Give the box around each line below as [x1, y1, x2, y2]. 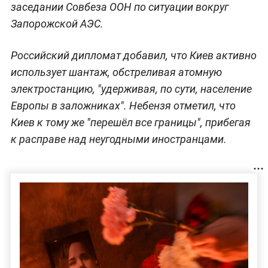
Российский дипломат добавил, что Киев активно [10, 48, 257, 62]
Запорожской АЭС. [10, 17, 103, 30]
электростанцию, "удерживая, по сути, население [10, 82, 252, 95]
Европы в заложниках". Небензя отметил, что [10, 99, 236, 112]
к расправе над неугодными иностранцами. [10, 132, 227, 145]
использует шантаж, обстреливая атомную [10, 65, 222, 78]
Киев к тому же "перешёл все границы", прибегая [10, 115, 251, 129]
